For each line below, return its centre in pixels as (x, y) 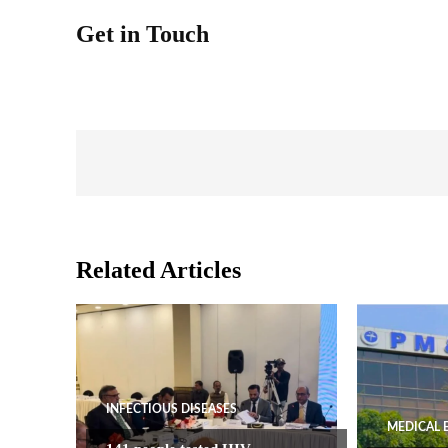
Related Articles (158, 270)
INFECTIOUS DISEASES (171, 409)
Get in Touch (142, 34)
